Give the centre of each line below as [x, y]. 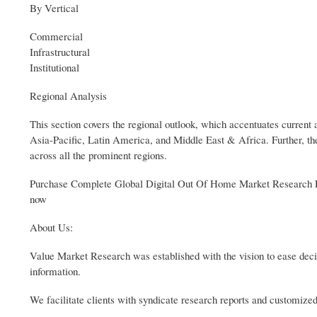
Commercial [56, 36]
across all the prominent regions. [98, 155]
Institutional [54, 68]
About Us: [51, 227]
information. [55, 271]
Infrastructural [60, 52]
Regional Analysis [68, 96]
